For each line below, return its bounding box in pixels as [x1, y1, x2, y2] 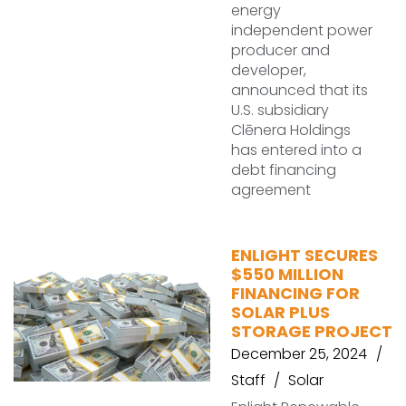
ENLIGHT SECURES [231, 244, 378, 266]
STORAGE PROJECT [231, 320, 392, 343]
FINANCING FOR [231, 282, 360, 304]
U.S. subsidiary [231, 100, 329, 121]
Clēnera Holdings [231, 120, 351, 140]
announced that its [231, 80, 368, 101]
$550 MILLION [231, 263, 343, 285]
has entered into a [231, 140, 362, 160]
